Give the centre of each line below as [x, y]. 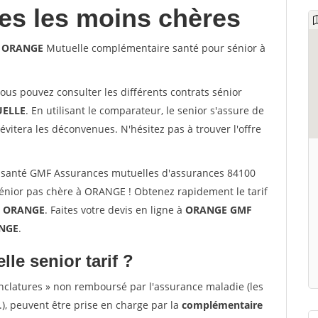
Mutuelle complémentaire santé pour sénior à [154, 48]
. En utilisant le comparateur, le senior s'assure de [145, 110]
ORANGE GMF [219, 210]
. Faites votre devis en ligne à [115, 210]
